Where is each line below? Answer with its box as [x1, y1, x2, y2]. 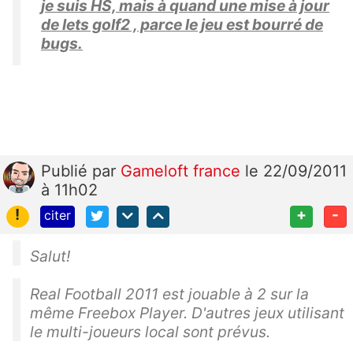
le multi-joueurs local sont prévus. [30, 322, 270, 342]
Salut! [30, 247, 70, 266]
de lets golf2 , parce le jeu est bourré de [41, 14, 323, 34]
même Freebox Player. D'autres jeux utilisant [30, 303, 344, 323]
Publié [41, 161, 92, 180]
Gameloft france [121, 161, 245, 180]
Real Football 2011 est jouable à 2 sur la [30, 284, 309, 304]
